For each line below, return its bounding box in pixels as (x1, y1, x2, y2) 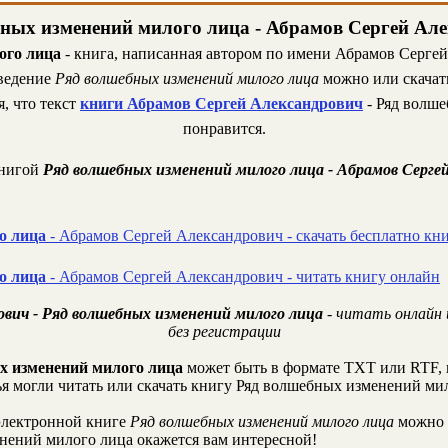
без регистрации (167, 323, 281, 340)
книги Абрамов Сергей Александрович (80, 95, 363, 112)
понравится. (182, 120, 266, 137)
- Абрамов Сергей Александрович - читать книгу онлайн (46, 268, 440, 285)
